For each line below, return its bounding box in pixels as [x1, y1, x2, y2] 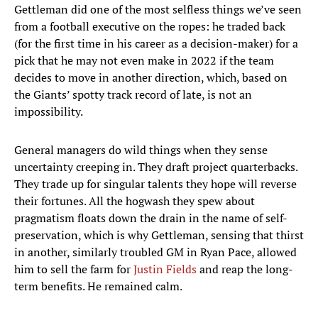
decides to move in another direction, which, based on [14, 70, 287, 86]
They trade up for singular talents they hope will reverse [14, 176, 297, 192]
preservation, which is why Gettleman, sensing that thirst [14, 227, 304, 243]
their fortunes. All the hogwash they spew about [14, 193, 255, 209]
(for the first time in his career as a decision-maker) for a [14, 35, 298, 52]
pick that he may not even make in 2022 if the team [14, 53, 274, 69]
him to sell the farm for [14, 261, 133, 278]
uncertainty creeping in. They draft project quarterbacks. [14, 159, 297, 175]
